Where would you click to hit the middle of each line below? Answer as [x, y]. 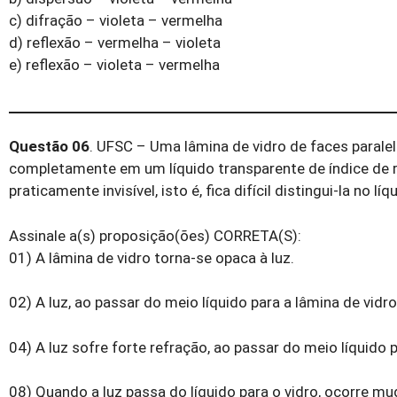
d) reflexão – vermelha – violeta [115, 42]
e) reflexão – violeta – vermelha [114, 64]
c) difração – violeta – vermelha [116, 20]
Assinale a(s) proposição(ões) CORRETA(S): [155, 235]
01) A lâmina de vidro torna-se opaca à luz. [152, 257]
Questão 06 [49, 147]
